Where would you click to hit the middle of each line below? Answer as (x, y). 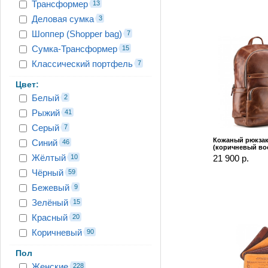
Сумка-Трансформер (74, 48)
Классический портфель (82, 63)
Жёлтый (49, 157)
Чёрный (48, 172)
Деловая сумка (63, 19)
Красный (50, 217)
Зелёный (50, 202)
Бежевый (51, 187)
